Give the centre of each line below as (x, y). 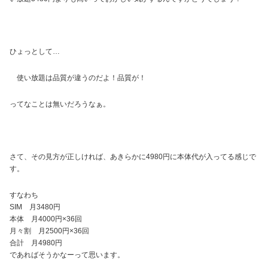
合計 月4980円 (36, 243)
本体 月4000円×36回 (46, 219)
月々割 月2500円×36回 (49, 231)
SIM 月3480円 (35, 207)
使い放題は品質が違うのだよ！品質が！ (81, 77)
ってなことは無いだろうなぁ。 (60, 104)
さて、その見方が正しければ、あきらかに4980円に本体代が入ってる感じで (133, 156)
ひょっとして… (35, 51)
